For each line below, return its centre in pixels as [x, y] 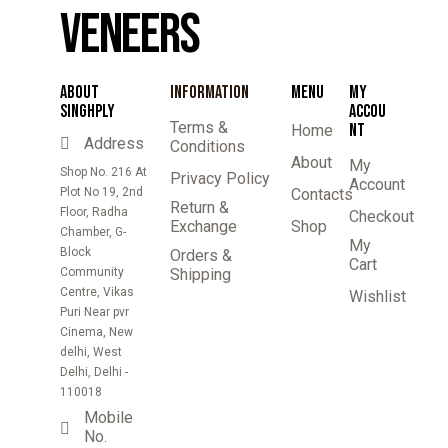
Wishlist [378, 296]
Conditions [207, 146]
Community [92, 271]
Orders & [200, 255]
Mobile [108, 417]
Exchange [203, 226]
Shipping [200, 274]
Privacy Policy [219, 178]
